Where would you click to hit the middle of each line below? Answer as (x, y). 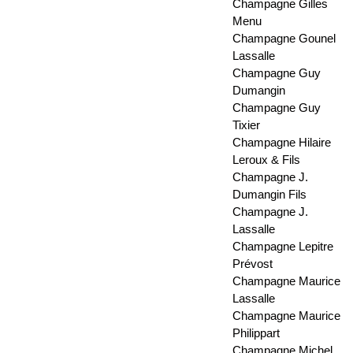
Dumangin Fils (270, 195)
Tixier (247, 125)
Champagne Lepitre (283, 247)
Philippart (256, 333)
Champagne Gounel (284, 39)
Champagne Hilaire (282, 143)
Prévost (253, 264)
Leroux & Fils (267, 160)
